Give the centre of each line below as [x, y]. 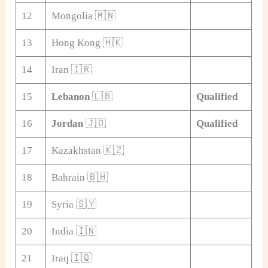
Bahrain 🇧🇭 [79, 177]
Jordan [67, 123]
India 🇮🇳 [74, 231]
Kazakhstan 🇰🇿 [87, 150]
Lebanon [70, 96]
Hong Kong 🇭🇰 [87, 42]
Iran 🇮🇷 [71, 69]
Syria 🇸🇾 [74, 204]
